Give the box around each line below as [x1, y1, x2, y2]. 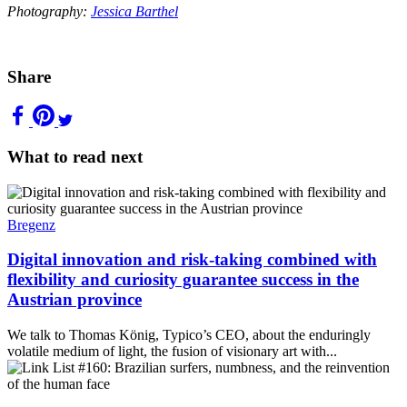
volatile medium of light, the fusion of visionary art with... [7, 343, 337, 359]
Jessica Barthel [91, 3, 178, 19]
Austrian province [7, 290, 142, 310]
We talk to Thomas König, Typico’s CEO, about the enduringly [7, 327, 371, 342]
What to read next [7, 146, 143, 166]
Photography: [7, 3, 91, 19]
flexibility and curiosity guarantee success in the [7, 270, 359, 290]
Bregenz [7, 216, 55, 233]
